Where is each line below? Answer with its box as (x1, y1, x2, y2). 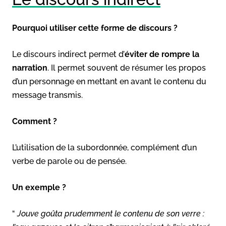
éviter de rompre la (125, 49, 199, 59)
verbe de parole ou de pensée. (12, 156, 127, 166)
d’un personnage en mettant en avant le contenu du (12, 76, 206, 86)
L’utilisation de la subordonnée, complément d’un (12, 142, 197, 152)
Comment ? (12, 116, 57, 126)
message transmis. (12, 90, 83, 100)
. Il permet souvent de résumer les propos (47, 63, 206, 73)
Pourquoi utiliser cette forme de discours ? (12, 23, 178, 33)
